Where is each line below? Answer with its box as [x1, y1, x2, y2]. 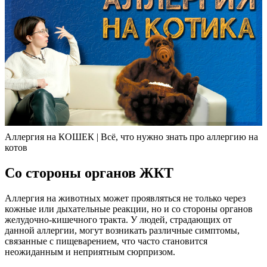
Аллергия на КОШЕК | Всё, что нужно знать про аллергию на [5, 132, 258, 142]
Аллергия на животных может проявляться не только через [5, 193, 246, 204]
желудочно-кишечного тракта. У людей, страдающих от [5, 215, 232, 225]
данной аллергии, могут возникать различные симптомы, [5, 225, 240, 236]
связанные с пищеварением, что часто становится [5, 236, 207, 247]
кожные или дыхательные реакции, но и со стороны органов [5, 204, 253, 215]
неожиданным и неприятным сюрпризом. [5, 247, 175, 257]
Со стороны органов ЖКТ [5, 165, 173, 181]
